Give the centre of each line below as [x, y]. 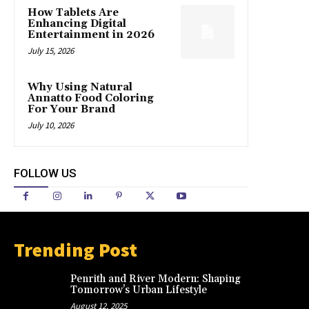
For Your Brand [71, 110]
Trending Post [76, 250]
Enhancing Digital [77, 24]
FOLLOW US [45, 173]
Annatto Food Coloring [91, 99]
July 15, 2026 [51, 51]
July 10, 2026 [51, 126]
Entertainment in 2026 [91, 35]
